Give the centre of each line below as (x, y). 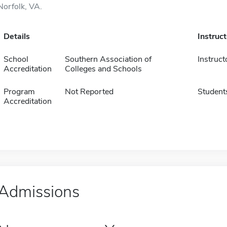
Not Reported (89, 92)
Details (16, 36)
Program (19, 92)
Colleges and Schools (103, 69)
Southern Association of (108, 59)
